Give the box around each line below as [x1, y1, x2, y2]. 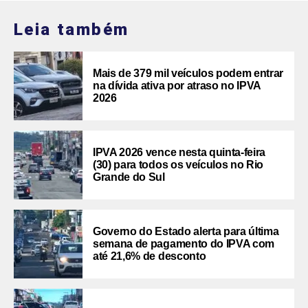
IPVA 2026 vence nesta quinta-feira [93, 146, 266, 158]
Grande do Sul [93, 170, 165, 183]
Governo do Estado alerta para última [93, 225, 279, 237]
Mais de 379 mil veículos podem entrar [93, 67, 284, 79]
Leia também [14, 19, 129, 39]
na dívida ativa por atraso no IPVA [93, 79, 261, 91]
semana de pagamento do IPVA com [93, 237, 275, 250]
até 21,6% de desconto [93, 250, 206, 262]
